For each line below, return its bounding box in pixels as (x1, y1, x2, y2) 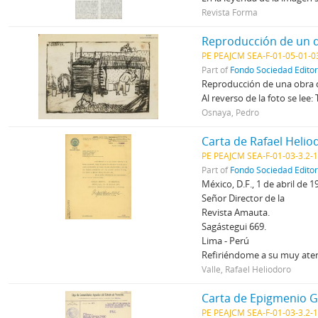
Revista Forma (202, 6, 258, 18)
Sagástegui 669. (202, 220, 267, 233)
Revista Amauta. (202, 206, 270, 219)
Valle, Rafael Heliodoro (202, 263, 292, 275)
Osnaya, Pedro (202, 106, 260, 118)
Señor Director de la (202, 192, 285, 204)
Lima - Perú (202, 234, 250, 247)
